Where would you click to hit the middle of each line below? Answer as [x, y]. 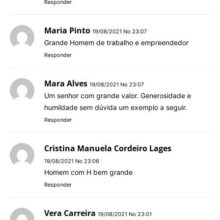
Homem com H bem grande [88, 172]
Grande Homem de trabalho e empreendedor [116, 42]
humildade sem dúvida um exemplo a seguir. [116, 107]
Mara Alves [66, 83]
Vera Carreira [70, 213]
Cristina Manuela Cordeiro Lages [108, 148]
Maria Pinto [67, 30]
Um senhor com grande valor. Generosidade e [118, 95]
